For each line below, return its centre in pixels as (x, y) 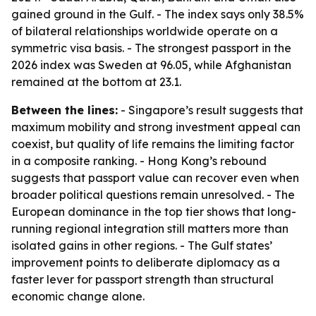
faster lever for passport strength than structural (142, 279)
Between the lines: (65, 110)
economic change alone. (78, 296)
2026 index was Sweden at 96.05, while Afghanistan (151, 65)
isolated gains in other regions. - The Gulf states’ (142, 245)
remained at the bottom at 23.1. (96, 82)
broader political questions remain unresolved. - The (153, 195)
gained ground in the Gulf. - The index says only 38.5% (158, 14)
